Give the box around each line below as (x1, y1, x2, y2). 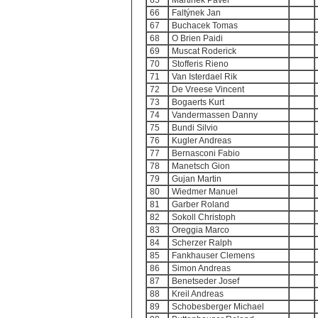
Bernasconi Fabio (172, 148, 240, 158)
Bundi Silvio (172, 123, 218, 133)
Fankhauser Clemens (172, 251, 255, 261)
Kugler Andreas (172, 136, 231, 146)
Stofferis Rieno (172, 59, 229, 69)
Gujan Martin (172, 174, 221, 184)
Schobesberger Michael (172, 302, 264, 312)
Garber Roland (172, 199, 229, 209)
